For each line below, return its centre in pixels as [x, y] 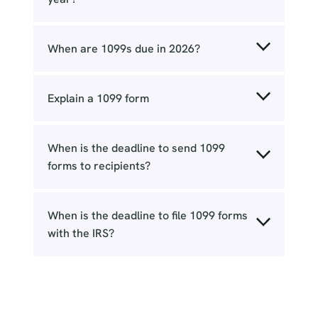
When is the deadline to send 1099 [136, 148]
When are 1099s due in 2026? [124, 49]
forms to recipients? [99, 166]
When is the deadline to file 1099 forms [147, 216]
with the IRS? [81, 234]
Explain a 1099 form [98, 99]
